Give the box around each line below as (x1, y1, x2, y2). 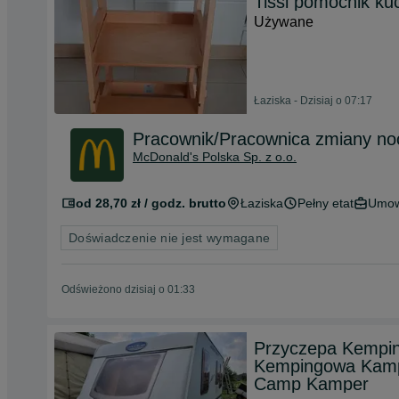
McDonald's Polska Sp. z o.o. (133, 150, 297, 164)
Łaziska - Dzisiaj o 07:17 (254, 94, 372, 107)
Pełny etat (297, 196, 354, 210)
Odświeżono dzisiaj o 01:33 (61, 283, 195, 296)
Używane (254, 14, 313, 29)
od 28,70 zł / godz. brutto (76, 196, 226, 210)
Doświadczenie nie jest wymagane (69, 231, 271, 245)
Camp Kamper (254, 374, 369, 394)
